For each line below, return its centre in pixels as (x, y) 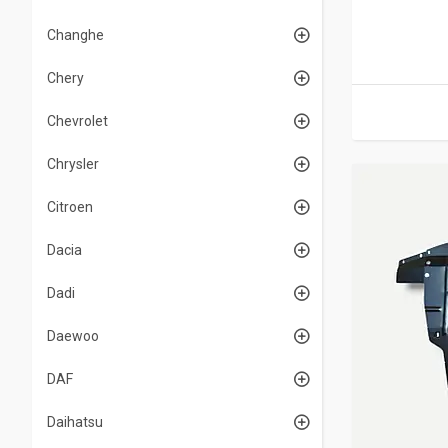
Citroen (70, 207)
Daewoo (73, 336)
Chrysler (73, 164)
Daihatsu (75, 422)
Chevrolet (77, 121)
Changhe (75, 35)
